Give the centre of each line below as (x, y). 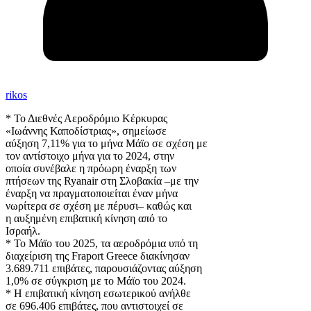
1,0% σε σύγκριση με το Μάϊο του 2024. (96, 281)
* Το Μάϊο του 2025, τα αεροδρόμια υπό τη (102, 244)
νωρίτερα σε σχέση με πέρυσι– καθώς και (99, 206)
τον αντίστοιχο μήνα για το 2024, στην (90, 156)
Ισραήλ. (23, 231)
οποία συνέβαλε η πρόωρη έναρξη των (91, 169)
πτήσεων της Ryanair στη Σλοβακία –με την (102, 181)
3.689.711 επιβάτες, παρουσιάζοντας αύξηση (104, 269)
